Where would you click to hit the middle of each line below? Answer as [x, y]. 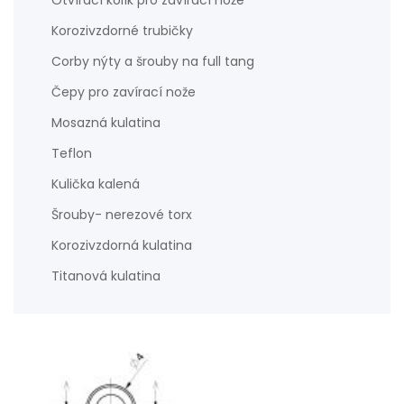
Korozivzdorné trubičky [122, 31]
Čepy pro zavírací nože [124, 92]
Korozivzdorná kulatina [122, 245]
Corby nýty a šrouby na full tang [153, 61]
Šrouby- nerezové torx [122, 215]
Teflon [72, 153]
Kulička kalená [96, 184]
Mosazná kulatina [106, 123]
